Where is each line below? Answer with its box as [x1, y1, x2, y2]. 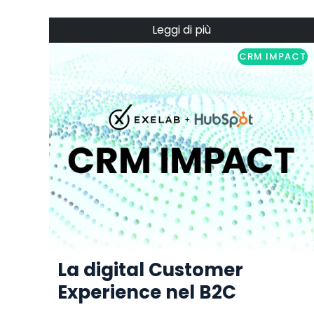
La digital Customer [57, 257, 243, 283]
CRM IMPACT [239, 50, 307, 64]
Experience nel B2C [57, 280, 236, 306]
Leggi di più [151, 22, 211, 39]
